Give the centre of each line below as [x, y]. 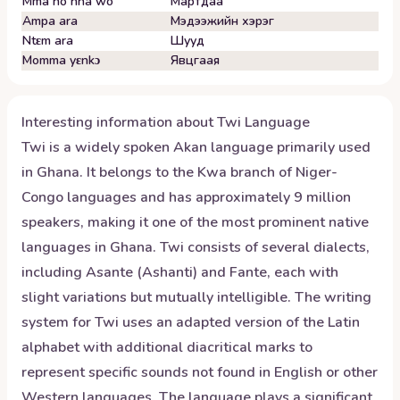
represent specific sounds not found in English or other [200, 372]
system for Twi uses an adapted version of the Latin [191, 322]
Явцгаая [195, 60]
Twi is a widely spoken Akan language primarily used [196, 147]
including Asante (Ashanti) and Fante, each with [180, 272]
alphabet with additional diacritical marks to [167, 347]
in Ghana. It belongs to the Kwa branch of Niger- [179, 172]
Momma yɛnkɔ [61, 60]
